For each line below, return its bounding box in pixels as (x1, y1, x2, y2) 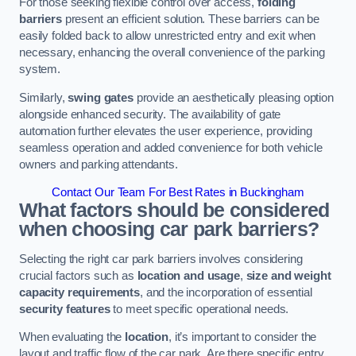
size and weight (246, 269, 331, 282)
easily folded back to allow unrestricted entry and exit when (19, 29, 316, 43)
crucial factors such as (19, 269, 137, 282)
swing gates (68, 91, 133, 104)
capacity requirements (19, 285, 140, 299)
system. (19, 63, 60, 76)
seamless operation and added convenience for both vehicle (19, 141, 323, 154)
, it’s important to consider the (168, 331, 317, 344)
